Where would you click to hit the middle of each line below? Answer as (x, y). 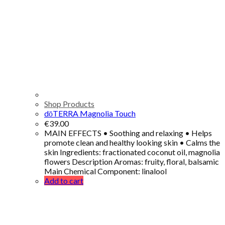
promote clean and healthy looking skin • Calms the (132, 142)
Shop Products (69, 103)
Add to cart (64, 180)
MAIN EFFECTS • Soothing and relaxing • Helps (128, 133)
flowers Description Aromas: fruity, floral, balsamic (132, 161)
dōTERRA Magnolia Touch (90, 113)
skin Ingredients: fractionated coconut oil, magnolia (132, 152)
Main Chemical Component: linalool (105, 171)
